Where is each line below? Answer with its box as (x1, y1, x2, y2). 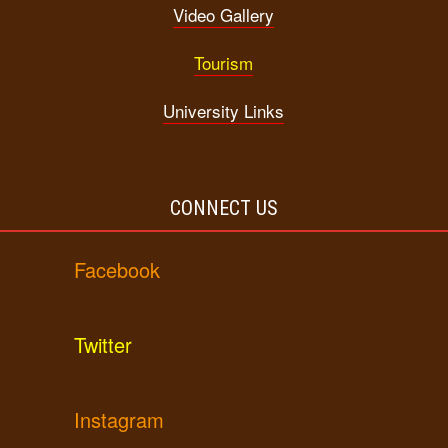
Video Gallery (173, 2, 275, 28)
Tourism (194, 50, 254, 76)
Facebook (74, 254, 161, 284)
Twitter (74, 329, 133, 359)
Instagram (74, 404, 165, 434)
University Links (163, 98, 285, 124)
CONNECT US (170, 195, 278, 220)
